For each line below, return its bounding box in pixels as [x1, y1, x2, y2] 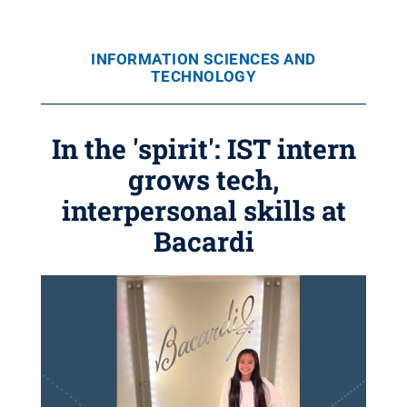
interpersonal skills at [61, 193, 346, 228]
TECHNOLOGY [150, 67, 257, 85]
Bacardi [153, 223, 254, 259]
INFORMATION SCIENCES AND [91, 50, 316, 68]
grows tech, [128, 162, 279, 197]
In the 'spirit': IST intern [51, 131, 356, 166]
